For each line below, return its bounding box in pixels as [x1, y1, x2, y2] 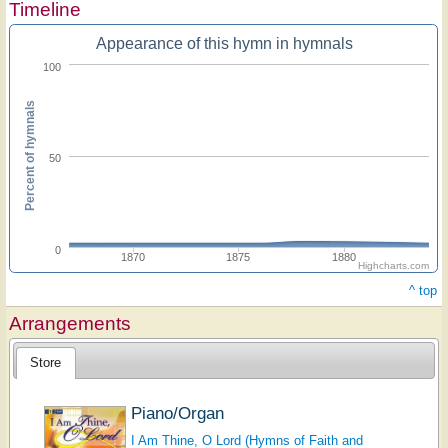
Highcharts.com [358, 260, 429, 272]
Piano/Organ [130, 402, 224, 423]
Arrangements [9, 313, 131, 335]
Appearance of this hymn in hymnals [95, 35, 353, 53]
